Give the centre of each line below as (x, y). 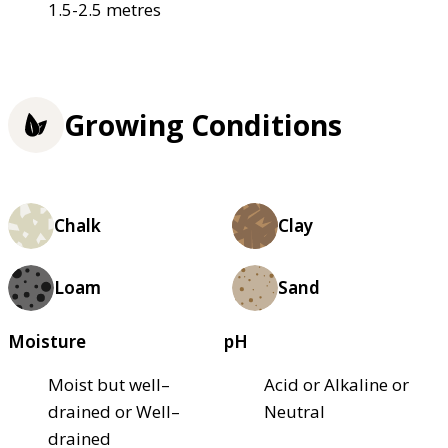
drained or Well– (114, 411)
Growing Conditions (203, 125)
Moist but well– (109, 384)
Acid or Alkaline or (336, 384)
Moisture (47, 341)
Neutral (294, 411)
